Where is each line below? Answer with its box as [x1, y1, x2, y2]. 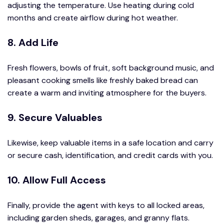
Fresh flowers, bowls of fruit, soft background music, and [7, 62, 214, 73]
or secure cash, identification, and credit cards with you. [7, 149, 213, 160]
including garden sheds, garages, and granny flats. [7, 212, 189, 223]
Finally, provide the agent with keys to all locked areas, [7, 199, 204, 210]
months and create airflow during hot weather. [7, 12, 178, 23]
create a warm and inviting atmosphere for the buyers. [7, 87, 208, 98]
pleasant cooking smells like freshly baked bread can [7, 74, 198, 85]
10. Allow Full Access [7, 173, 106, 186]
